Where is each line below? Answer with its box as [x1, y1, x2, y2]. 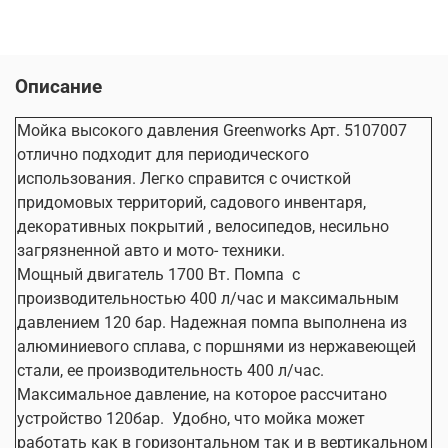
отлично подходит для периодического [17, 144, 309, 164]
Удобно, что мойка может [172, 408, 365, 428]
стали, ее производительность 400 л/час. [17, 360, 324, 380]
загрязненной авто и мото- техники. [17, 240, 285, 260]
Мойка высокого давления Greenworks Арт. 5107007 [17, 120, 407, 140]
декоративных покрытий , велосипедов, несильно [17, 216, 389, 236]
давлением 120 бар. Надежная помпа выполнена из [17, 312, 407, 332]
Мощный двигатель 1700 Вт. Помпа [17, 264, 284, 284]
